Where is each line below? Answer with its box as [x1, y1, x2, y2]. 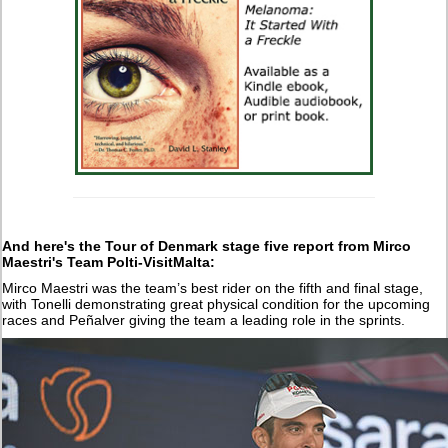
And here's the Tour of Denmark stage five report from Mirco [2, 237, 412, 254]
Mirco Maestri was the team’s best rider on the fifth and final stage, [2, 279, 424, 296]
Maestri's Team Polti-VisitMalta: [2, 253, 216, 270]
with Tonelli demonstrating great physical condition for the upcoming [2, 295, 431, 312]
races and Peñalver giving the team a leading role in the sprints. [2, 311, 406, 328]
